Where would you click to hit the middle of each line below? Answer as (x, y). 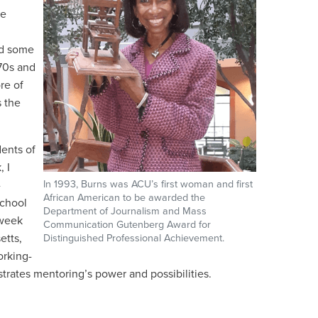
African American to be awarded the (124, 198)
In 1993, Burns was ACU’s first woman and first (148, 184)
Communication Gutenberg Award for (127, 225)
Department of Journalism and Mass (125, 211)
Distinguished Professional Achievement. (134, 238)
